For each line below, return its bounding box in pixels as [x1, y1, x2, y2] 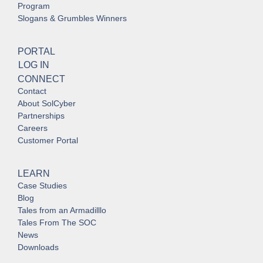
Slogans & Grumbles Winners [18, 14, 127, 23]
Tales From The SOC [18, 218, 96, 228]
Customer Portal [18, 136, 78, 146]
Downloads [18, 242, 59, 252]
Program [18, 1, 50, 11]
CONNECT [18, 74, 65, 85]
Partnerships [18, 111, 65, 121]
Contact [18, 86, 46, 96]
